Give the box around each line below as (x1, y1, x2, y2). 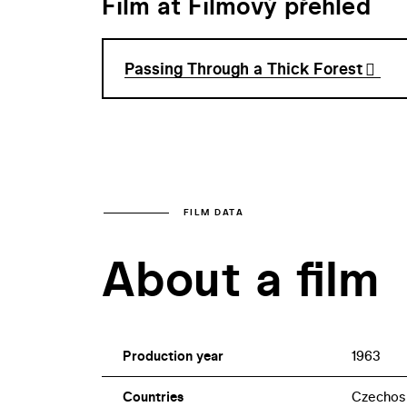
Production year (122, 346, 223, 366)
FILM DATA (184, 206, 243, 219)
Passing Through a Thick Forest (124, 57, 363, 81)
